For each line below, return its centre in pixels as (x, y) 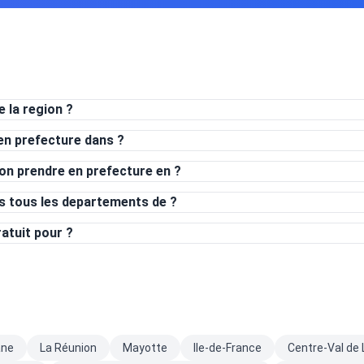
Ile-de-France (227, 348)
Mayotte (145, 348)
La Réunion (68, 348)
